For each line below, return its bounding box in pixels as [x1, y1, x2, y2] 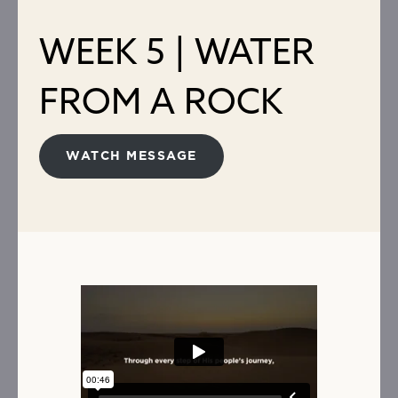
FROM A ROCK [39, 78, 283, 123]
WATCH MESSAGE [66, 150, 197, 163]
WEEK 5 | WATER [39, 28, 314, 74]
